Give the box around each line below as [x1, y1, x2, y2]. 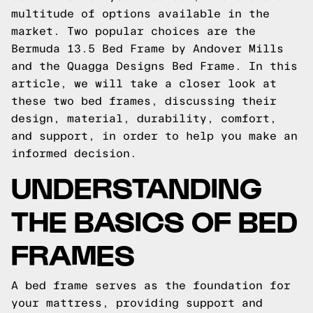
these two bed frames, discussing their [11, 95, 277, 107]
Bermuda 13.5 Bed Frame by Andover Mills [11, 43, 284, 54]
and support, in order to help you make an [11, 130, 298, 142]
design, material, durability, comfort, [11, 112, 277, 124]
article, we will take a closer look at [11, 78, 277, 89]
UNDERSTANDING [11, 169, 262, 203]
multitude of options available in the [11, 8, 270, 20]
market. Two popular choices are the [11, 25, 256, 37]
